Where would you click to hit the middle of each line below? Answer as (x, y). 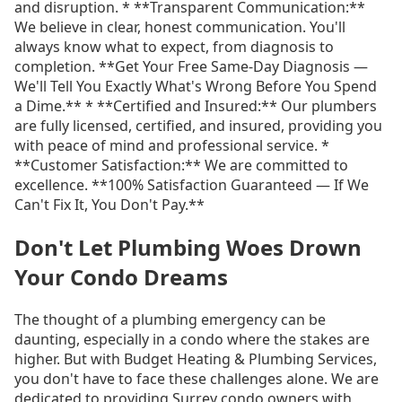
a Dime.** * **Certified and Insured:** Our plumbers (196, 105)
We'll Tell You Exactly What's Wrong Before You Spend (196, 86)
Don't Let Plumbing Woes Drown (188, 247)
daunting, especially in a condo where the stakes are (192, 339)
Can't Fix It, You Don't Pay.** (109, 204)
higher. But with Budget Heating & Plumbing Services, (196, 358)
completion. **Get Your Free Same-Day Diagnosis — (191, 66)
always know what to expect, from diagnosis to (174, 46)
